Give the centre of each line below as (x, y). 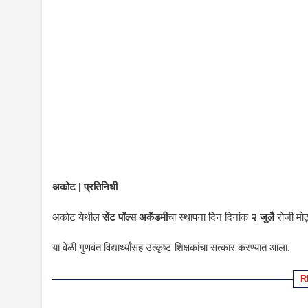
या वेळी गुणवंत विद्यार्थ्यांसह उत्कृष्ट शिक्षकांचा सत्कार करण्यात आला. (171, 247)
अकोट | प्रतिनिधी (85, 187)
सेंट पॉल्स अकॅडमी (135, 217)
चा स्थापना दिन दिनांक (209, 217)
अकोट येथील (77, 217)
